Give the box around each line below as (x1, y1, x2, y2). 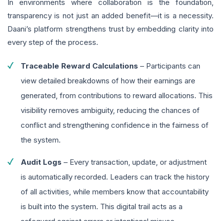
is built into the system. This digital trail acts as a (21, 202, 183, 212)
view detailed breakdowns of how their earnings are (21, 76, 195, 86)
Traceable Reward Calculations (21, 61, 138, 71)
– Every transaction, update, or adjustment (62, 157, 207, 167)
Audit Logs (21, 157, 62, 167)
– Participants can (138, 61, 200, 71)
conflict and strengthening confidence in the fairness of (21, 120, 209, 130)
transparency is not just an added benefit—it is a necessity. (7, 11, 214, 21)
